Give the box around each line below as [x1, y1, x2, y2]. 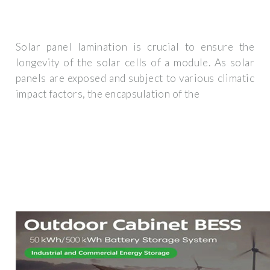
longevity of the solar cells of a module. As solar [16, 56, 254, 69]
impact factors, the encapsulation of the [16, 87, 200, 101]
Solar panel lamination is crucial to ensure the [16, 40, 254, 54]
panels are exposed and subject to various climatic [16, 72, 254, 85]
